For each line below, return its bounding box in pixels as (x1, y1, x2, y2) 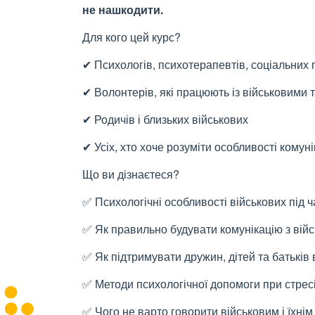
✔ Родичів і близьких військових (82, 111, 248, 127)
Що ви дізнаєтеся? (82, 166, 179, 182)
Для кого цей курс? (82, 29, 181, 45)
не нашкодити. (82, 1, 163, 18)
